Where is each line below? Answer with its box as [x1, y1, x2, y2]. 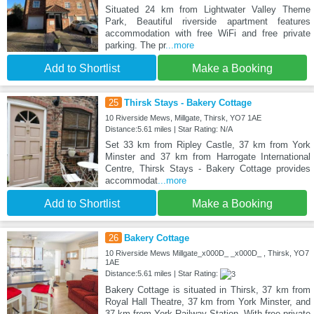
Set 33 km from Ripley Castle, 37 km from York [104, 139, 310, 150]
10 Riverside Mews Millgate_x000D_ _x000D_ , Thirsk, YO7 [104, 248, 309, 257]
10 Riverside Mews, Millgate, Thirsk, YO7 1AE [104, 113, 261, 122]
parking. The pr [104, 39, 165, 50]
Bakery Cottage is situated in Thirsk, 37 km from [104, 284, 310, 295]
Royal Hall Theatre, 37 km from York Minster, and [104, 296, 310, 307]
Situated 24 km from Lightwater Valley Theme [104, 4, 310, 15]
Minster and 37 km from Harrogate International [104, 151, 310, 162]
